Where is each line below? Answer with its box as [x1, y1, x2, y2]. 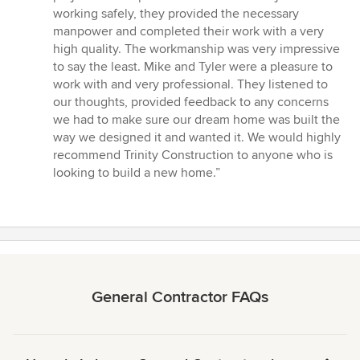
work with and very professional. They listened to [53, 76, 328, 93]
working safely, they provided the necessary [53, 6, 299, 22]
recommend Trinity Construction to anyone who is [53, 147, 333, 164]
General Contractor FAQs [92, 288, 268, 308]
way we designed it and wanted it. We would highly [53, 129, 341, 146]
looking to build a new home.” [53, 165, 220, 182]
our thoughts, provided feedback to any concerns [53, 94, 329, 111]
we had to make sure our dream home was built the [53, 112, 340, 129]
